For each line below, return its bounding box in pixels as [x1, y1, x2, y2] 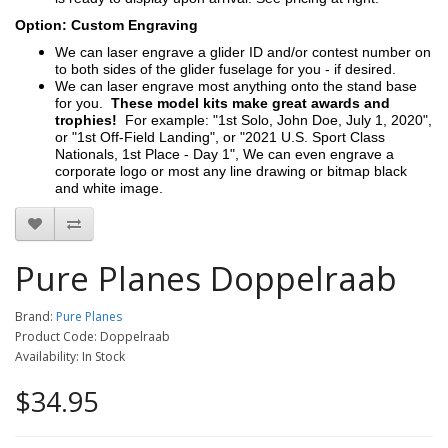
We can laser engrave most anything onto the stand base [55, 78, 417, 94]
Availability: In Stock [15, 348, 125, 365]
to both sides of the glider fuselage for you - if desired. [55, 61, 396, 77]
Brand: [15, 308, 56, 325]
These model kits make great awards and [111, 95, 390, 111]
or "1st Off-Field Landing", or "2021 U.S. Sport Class [55, 129, 385, 145]
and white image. [55, 180, 163, 196]
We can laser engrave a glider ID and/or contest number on [55, 44, 431, 60]
